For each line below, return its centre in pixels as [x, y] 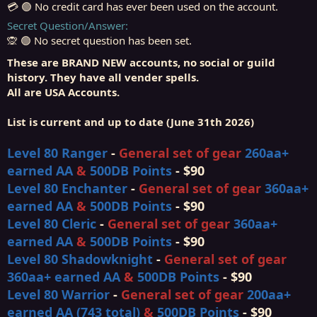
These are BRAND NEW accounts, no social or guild [141, 62]
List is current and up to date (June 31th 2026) [131, 121]
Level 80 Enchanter [69, 188]
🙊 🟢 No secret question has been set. [99, 40]
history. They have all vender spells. [103, 77]
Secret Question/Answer [66, 25]
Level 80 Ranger [59, 152]
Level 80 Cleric [53, 223]
